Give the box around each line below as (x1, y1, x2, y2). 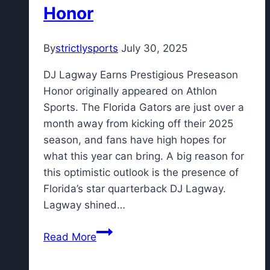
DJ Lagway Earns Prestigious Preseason (43, 68, 238, 81)
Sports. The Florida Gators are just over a (43, 101, 244, 113)
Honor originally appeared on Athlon (43, 84, 217, 97)
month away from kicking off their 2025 (43, 117, 233, 130)
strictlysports (55, 42, 118, 54)
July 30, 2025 (121, 42, 187, 54)
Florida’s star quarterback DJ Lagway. (43, 182, 226, 195)
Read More (43, 230, 96, 243)
